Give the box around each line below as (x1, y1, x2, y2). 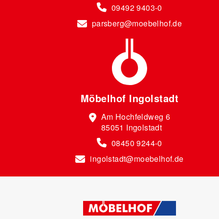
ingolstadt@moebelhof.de (90, 153, 184, 164)
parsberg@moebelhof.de (91, 18, 182, 29)
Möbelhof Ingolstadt (80, 91, 179, 105)
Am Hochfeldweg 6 (101, 111, 171, 122)
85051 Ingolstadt (101, 122, 162, 133)
